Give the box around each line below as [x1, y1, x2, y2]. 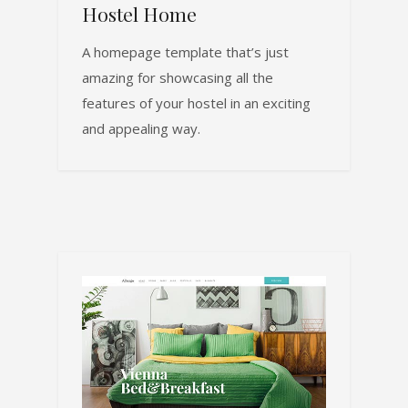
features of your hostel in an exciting [82, 94, 311, 113]
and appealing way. [82, 119, 200, 138]
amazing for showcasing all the [82, 68, 273, 87]
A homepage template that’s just [82, 43, 289, 62]
